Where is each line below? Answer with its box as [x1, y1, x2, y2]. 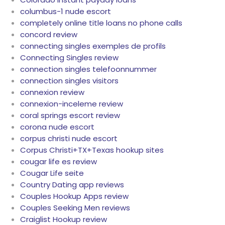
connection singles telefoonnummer [20, 64, 157, 75]
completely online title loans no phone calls [20, 18, 182, 29]
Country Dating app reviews [20, 179, 124, 190]
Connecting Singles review [20, 52, 119, 63]
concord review [20, 29, 77, 40]
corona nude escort [20, 122, 94, 133]
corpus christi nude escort [20, 133, 118, 144]
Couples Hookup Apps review [20, 191, 129, 202]
